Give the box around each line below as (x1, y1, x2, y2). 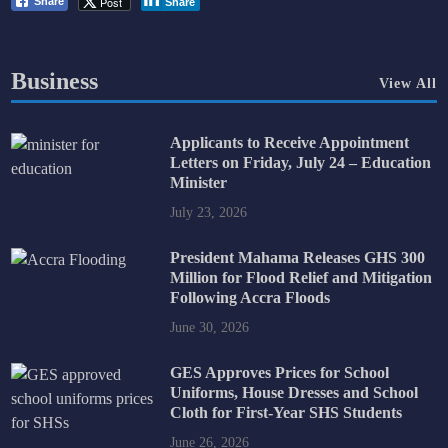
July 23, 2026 (169, 204, 247, 220)
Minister (169, 173, 227, 191)
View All (378, 75, 437, 91)
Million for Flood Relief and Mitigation (169, 268, 432, 286)
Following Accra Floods (169, 288, 330, 306)
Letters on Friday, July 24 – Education (169, 153, 431, 171)
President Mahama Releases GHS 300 (169, 248, 425, 266)
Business (11, 67, 99, 94)
